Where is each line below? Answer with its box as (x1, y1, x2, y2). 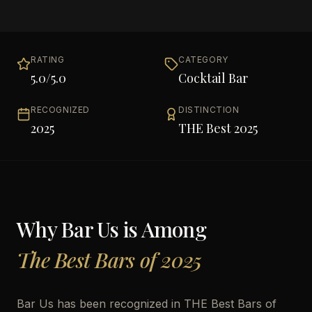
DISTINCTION (178, 104, 240, 115)
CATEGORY (178, 54, 228, 65)
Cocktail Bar (178, 70, 248, 86)
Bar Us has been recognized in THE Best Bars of (17, 297, 276, 311)
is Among (118, 215, 206, 243)
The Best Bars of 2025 (17, 246, 202, 274)
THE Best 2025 (178, 120, 258, 136)
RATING (31, 54, 65, 65)
